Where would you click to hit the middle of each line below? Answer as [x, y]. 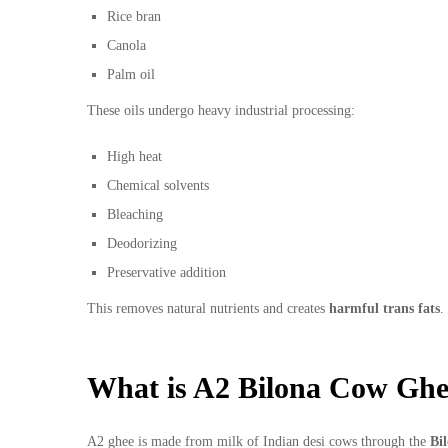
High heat [134, 156]
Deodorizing [142, 243]
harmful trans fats [384, 308]
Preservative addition [166, 272]
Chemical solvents [158, 185]
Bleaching [135, 214]
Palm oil [131, 75]
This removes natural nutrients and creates [208, 308]
